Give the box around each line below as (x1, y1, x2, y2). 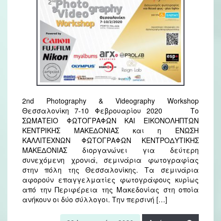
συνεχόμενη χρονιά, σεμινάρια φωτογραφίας (22, 154, 199, 165)
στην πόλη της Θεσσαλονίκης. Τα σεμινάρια (22, 164, 199, 175)
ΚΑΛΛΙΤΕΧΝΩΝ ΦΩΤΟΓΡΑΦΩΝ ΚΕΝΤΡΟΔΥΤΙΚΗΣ (22, 135, 199, 145)
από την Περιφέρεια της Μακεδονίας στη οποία (22, 184, 199, 194)
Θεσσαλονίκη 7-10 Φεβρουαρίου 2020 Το (22, 105, 199, 115)
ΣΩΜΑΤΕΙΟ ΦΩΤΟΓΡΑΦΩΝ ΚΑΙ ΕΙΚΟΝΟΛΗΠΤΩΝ (22, 115, 199, 125)
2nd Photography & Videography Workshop (22, 95, 199, 106)
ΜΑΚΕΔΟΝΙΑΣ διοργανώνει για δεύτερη (22, 145, 199, 155)
